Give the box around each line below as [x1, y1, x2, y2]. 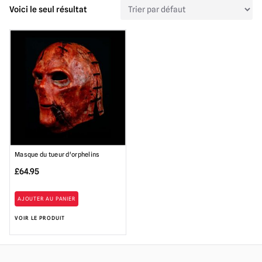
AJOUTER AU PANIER [17, 195, 76, 202]
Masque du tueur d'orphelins [15, 150, 100, 159]
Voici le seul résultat [9, 5, 87, 15]
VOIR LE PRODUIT [15, 214, 65, 221]
